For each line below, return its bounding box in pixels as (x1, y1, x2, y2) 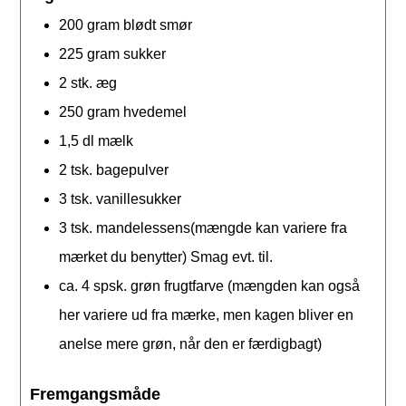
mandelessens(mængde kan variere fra (96, 219, 348, 236)
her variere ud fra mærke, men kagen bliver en (59, 306, 354, 323)
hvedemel (123, 103, 188, 120)
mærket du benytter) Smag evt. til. (59, 248, 274, 265)
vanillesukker (96, 190, 182, 207)
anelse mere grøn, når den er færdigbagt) (59, 335, 323, 352)
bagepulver (96, 161, 169, 178)
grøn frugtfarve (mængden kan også (130, 277, 361, 294)
